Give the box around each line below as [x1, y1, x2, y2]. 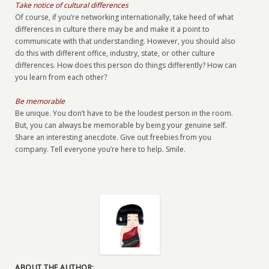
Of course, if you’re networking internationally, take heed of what [15, 12, 234, 22]
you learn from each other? [15, 72, 107, 82]
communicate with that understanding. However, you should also [15, 36, 236, 46]
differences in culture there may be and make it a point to [15, 24, 210, 34]
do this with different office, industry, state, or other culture [15, 48, 216, 58]
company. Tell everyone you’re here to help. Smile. [15, 144, 186, 154]
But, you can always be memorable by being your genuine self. [15, 120, 228, 130]
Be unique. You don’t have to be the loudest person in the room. [15, 108, 234, 118]
